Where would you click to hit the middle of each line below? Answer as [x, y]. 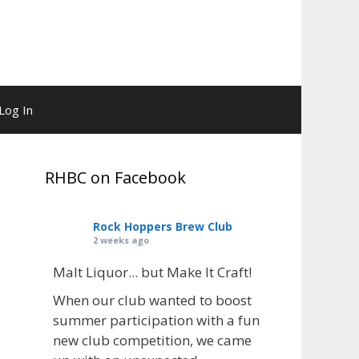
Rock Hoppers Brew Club [163, 226]
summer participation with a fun [156, 320]
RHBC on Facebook [115, 177]
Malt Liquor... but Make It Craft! [152, 272]
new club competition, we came [152, 340]
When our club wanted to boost [152, 300]
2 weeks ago [121, 240]
